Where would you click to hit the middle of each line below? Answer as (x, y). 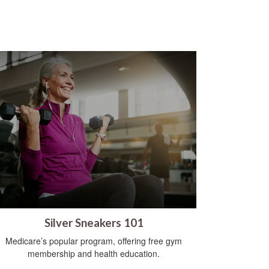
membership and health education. (94, 254)
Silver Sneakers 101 (94, 223)
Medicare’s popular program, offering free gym (94, 241)
